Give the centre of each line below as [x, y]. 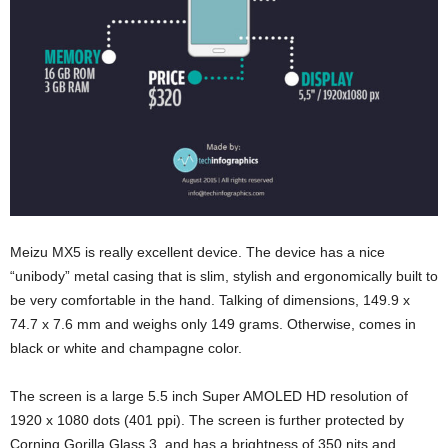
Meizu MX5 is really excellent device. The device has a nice [197, 251]
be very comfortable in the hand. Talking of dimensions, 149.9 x [210, 299]
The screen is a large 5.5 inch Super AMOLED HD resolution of [209, 395]
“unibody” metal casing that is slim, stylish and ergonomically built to [224, 275]
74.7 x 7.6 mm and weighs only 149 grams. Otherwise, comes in [213, 323]
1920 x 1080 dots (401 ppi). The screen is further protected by [207, 419]
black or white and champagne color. [126, 347]
